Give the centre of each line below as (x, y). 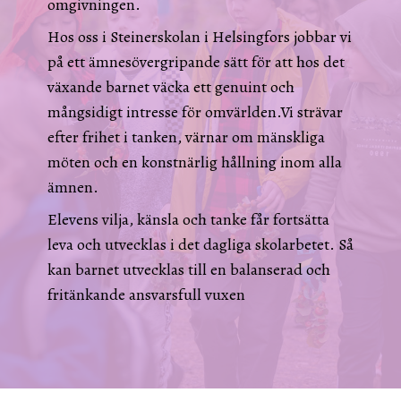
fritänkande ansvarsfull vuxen (146, 295)
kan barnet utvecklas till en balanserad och (188, 270)
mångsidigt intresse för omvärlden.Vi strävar (195, 112)
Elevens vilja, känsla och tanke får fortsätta (188, 220)
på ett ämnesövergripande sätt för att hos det (196, 62)
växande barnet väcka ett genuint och (171, 87)
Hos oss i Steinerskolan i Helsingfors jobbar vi (199, 37)
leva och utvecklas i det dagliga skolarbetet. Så (200, 245)
